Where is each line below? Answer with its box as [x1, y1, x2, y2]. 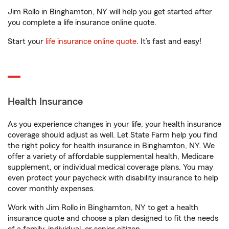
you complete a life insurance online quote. [8, 18, 156, 27]
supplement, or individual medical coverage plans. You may [8, 163, 213, 171]
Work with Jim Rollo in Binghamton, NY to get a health [8, 203, 198, 212]
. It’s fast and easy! [136, 37, 201, 45]
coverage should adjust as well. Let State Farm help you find [8, 131, 217, 139]
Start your [8, 37, 45, 45]
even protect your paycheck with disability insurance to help [8, 174, 218, 182]
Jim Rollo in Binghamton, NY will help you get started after [8, 8, 212, 16]
